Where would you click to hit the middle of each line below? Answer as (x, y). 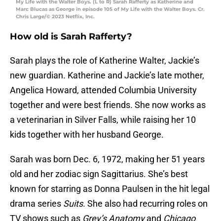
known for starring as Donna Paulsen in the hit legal (110, 189)
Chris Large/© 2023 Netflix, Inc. (55, 17)
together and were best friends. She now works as (108, 105)
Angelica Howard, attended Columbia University (103, 90)
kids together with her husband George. (87, 135)
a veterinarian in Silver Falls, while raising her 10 (103, 120)
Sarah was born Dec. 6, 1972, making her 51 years (107, 159)
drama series (37, 204)
